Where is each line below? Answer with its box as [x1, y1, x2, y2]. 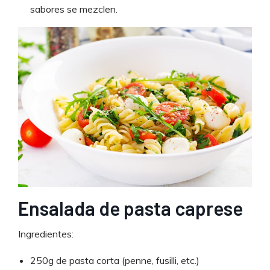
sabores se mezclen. [30, 2, 118, 15]
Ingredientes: [18, 228, 74, 240]
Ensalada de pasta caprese [18, 196, 243, 220]
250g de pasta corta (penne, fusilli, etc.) [30, 254, 199, 267]
